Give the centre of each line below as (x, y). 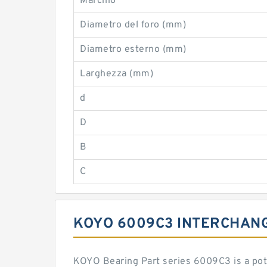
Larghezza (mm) (117, 74)
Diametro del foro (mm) (133, 25)
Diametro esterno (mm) (133, 49)
